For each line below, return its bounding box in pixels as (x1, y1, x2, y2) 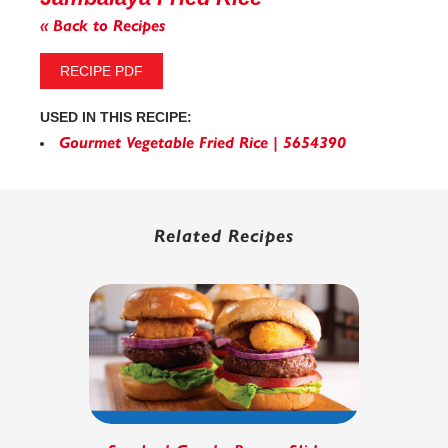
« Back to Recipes (40, 16, 166, 36)
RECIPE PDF (60, 63, 144, 80)
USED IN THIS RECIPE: (40, 109, 193, 126)
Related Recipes (154, 225, 294, 248)
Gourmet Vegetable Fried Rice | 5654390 (59, 133, 347, 153)
